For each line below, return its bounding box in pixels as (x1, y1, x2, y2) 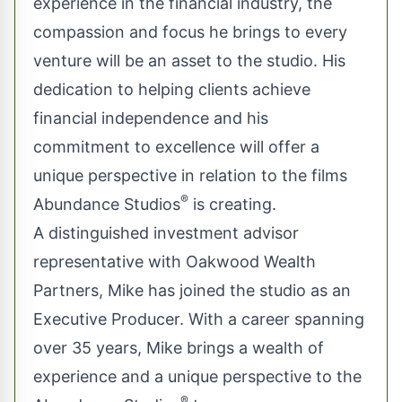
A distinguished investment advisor (33, 223, 299, 242)
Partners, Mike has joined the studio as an (33, 281, 351, 300)
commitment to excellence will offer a (33, 137, 319, 156)
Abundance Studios (33, 195, 180, 214)
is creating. (188, 195, 276, 214)
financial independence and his (33, 109, 268, 127)
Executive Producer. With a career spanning (33, 310, 364, 328)
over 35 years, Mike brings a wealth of (33, 338, 324, 357)
